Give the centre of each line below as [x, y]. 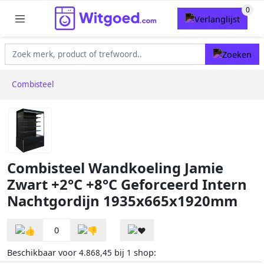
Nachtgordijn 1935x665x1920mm [122, 201]
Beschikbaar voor [43, 253]
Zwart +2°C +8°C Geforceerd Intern [127, 185]
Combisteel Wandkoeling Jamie [115, 168]
